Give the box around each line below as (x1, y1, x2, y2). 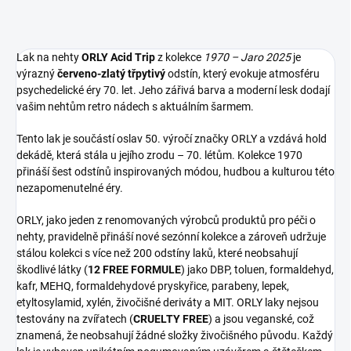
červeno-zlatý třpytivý (57, 67, 165, 81)
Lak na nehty (16, 51, 81, 64)
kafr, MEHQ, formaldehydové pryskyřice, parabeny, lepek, (16, 280, 289, 293)
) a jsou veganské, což (208, 313, 314, 326)
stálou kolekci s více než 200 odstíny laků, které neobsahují (16, 247, 298, 260)
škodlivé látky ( (16, 263, 88, 277)
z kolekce (155, 51, 204, 64)
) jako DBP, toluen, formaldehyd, (181, 263, 334, 277)
